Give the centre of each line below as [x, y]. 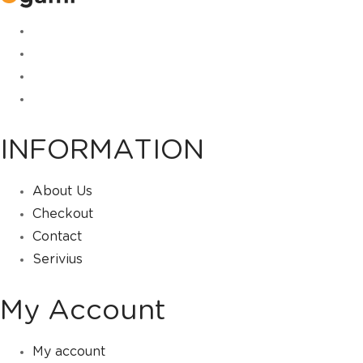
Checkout [63, 214]
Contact [57, 237]
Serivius [58, 259]
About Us [62, 191]
